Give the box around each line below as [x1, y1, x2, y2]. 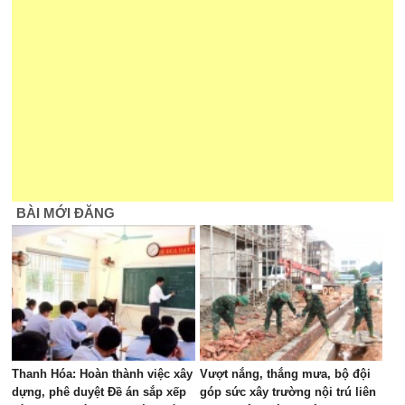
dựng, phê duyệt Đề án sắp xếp [12, 385, 187, 399]
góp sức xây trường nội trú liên [199, 385, 376, 399]
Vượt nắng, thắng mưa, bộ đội [199, 367, 371, 381]
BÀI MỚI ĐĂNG [16, 205, 116, 221]
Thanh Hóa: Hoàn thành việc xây [12, 367, 193, 381]
